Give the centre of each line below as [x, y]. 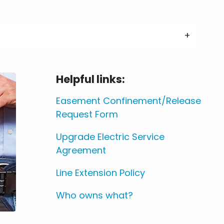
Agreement [81, 150]
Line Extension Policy [100, 173]
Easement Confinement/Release [128, 101]
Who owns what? [94, 195]
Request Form [87, 114]
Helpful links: [90, 79]
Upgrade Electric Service [110, 137]
